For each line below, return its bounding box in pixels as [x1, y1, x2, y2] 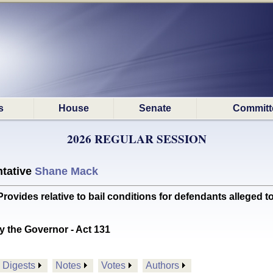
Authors [146, 260, 179, 271]
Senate [139, 103, 171, 113]
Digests [2, 260, 35, 271]
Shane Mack [35, 165, 98, 177]
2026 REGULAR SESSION [66, 130, 207, 147]
